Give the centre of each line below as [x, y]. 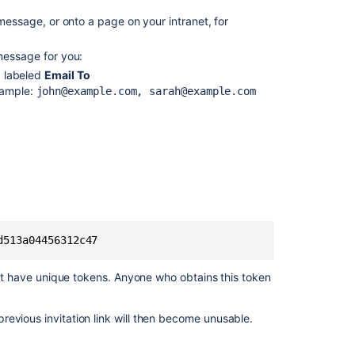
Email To [67, 75]
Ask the [322, 123]
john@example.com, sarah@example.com [146, 92]
